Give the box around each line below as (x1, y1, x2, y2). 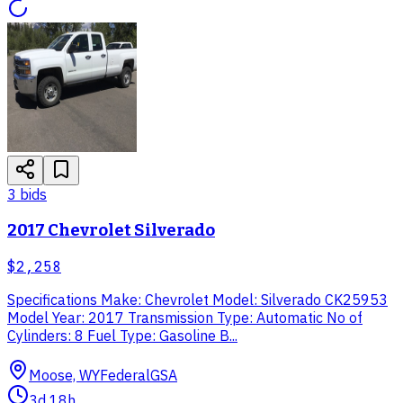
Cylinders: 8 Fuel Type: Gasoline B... (7, 326, 237, 345)
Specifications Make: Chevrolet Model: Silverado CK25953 (7, 290, 388, 309)
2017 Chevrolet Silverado (7, 219, 215, 240)
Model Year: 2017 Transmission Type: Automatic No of (7, 308, 363, 327)
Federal (100, 365, 150, 384)
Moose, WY (29, 365, 100, 384)
